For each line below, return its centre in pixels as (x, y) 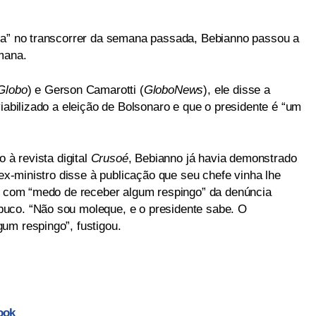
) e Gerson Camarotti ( (85, 90)
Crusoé (109, 158)
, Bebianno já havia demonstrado (212, 158)
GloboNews (174, 90)
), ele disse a (237, 90)
